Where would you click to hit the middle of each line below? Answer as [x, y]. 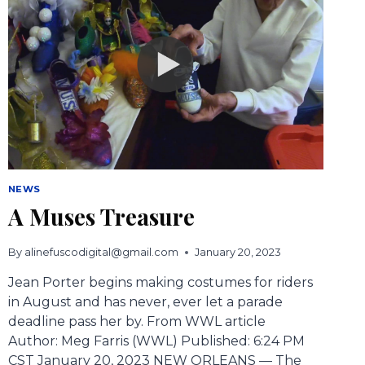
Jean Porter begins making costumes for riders [160, 283]
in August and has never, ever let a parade [145, 302]
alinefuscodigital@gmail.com [101, 253]
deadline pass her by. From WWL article [136, 322]
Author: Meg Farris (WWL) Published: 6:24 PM [156, 341]
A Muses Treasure [101, 217]
